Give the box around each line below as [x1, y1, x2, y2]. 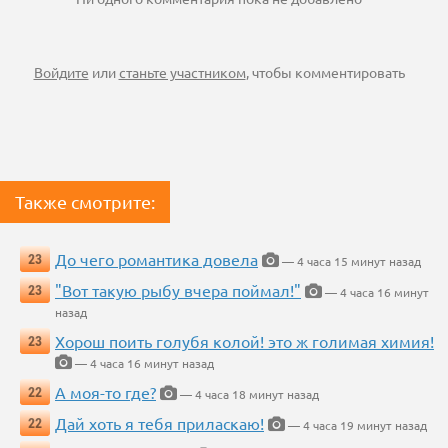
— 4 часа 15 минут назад [279, 253, 421, 270]
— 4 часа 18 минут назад [177, 386, 319, 403]
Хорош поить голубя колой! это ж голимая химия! [55, 331, 434, 352]
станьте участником [118, 63, 246, 82]
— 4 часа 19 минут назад [285, 417, 427, 434]
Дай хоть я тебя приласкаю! [55, 413, 264, 434]
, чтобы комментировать [245, 63, 405, 82]
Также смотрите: [15, 191, 155, 213]
